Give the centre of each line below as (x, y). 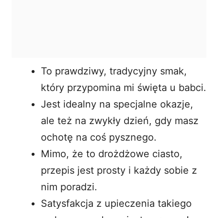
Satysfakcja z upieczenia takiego (116, 203)
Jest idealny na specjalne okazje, (117, 104)
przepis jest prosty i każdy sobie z (119, 170)
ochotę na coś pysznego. (99, 137)
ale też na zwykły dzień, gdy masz (120, 120)
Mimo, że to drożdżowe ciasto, (112, 154)
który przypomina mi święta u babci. (124, 87)
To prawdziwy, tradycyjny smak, (114, 71)
